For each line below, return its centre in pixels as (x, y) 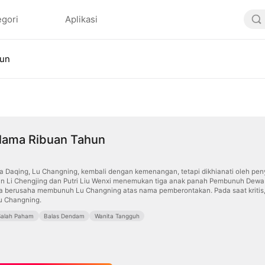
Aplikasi (81, 20)
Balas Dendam (64, 216)
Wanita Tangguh (117, 216)
